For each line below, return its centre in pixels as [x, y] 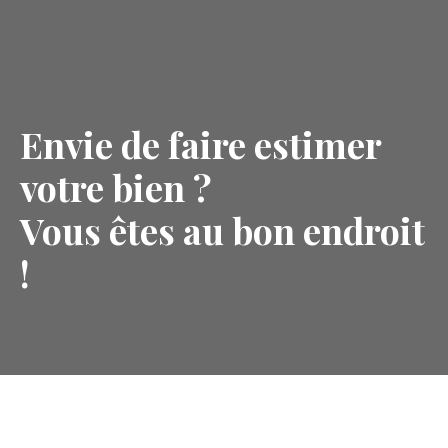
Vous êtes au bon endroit [222, 229]
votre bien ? [116, 186]
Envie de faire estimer [200, 143]
